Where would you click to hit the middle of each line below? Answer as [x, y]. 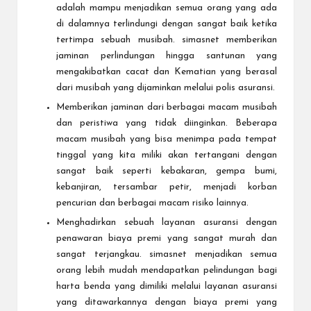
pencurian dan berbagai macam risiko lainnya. [152, 203]
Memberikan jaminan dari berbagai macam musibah [167, 108]
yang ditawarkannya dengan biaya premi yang [167, 303]
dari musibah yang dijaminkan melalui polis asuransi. [166, 88]
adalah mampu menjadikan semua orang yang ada [167, 8]
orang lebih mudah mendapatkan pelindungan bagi [167, 271]
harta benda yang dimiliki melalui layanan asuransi [167, 287]
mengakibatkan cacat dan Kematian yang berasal [167, 72]
